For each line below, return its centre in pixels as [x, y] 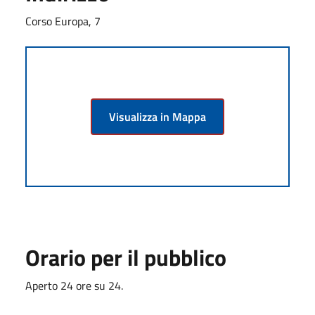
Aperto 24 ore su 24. [74, 285]
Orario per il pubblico [126, 257]
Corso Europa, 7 [63, 21]
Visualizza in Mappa [157, 116]
